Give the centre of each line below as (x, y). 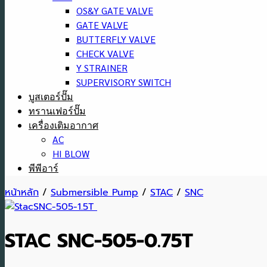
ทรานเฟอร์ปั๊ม (57, 111)
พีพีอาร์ (44, 168)
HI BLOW (71, 153)
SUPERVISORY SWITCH (124, 82)
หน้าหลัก (22, 193)
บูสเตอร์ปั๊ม (51, 97)
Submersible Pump (94, 193)
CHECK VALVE (105, 53)
